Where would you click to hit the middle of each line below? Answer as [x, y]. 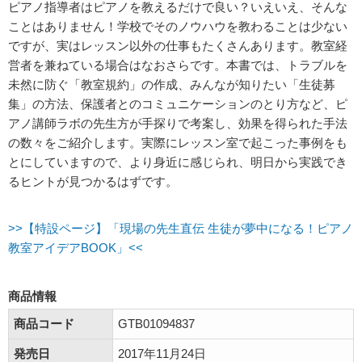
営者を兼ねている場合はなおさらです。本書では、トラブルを [178, 65]
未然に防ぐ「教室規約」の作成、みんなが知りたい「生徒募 [172, 84]
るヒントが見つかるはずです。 [93, 181]
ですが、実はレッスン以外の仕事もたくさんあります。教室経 [178, 46]
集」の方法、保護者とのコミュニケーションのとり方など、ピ [178, 104]
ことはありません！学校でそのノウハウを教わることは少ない [178, 26]
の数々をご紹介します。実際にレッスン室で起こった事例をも [178, 143]
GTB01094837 [156, 324]
